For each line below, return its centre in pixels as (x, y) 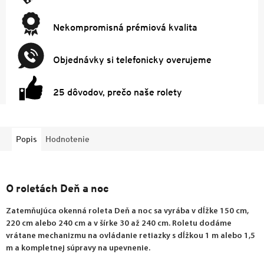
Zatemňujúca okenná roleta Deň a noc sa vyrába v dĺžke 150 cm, (127, 211)
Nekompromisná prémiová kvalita (125, 27)
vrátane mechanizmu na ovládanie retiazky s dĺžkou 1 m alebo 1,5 (131, 236)
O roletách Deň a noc (57, 188)
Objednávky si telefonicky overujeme (132, 60)
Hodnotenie (67, 139)
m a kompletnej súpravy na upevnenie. (78, 248)
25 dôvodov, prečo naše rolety (118, 92)
